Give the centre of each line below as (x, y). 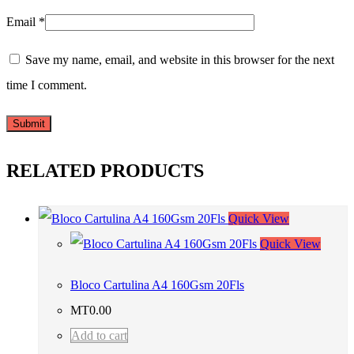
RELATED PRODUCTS (105, 171)
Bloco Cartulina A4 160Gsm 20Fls (157, 285)
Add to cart (99, 336)
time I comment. (47, 85)
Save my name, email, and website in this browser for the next (180, 60)
